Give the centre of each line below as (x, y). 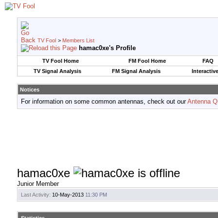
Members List (78, 40)
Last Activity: (36, 195)
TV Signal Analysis (57, 71)
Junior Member (38, 184)
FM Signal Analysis (136, 71)
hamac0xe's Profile (107, 48)
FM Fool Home (147, 61)
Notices (30, 90)
